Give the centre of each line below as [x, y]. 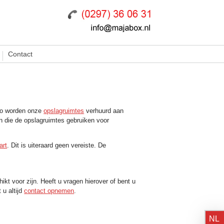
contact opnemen [49, 191]
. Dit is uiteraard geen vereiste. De [57, 145]
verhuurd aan [104, 111]
